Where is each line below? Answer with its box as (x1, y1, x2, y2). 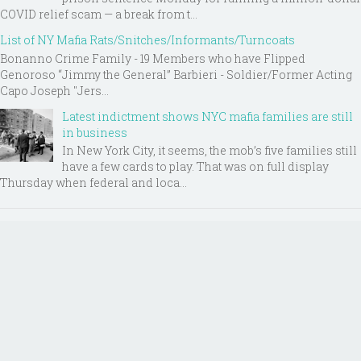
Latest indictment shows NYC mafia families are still (62, 108, 353, 124)
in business (62, 124, 127, 140)
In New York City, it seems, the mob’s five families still (62, 143, 357, 159)
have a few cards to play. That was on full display (62, 159, 329, 175)
